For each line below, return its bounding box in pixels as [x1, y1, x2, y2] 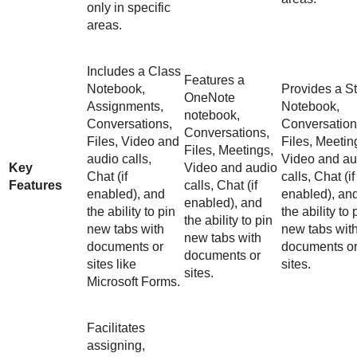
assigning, [87, 339, 145, 353]
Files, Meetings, [184, 143, 273, 158]
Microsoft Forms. [87, 275, 180, 289]
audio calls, [87, 152, 151, 167]
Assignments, [87, 100, 163, 114]
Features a [184, 73, 245, 88]
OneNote [184, 91, 235, 105]
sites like [87, 257, 136, 272]
